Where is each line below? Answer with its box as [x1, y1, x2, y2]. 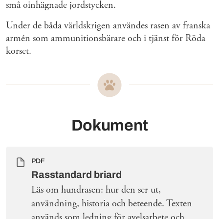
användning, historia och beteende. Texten [31, 197, 192, 210]
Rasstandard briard [31, 169, 122, 180]
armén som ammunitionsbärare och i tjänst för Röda [6, 32, 205, 45]
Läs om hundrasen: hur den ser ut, [31, 184, 161, 197]
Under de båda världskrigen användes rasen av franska [6, 20, 210, 32]
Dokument [71, 117, 148, 134]
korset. [6, 45, 31, 58]
